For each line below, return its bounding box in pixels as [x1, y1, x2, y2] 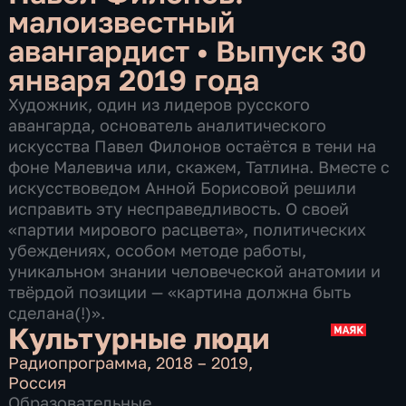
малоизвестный [8, 3, 237, 39]
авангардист [8, 32, 198, 68]
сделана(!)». [8, 302, 106, 323]
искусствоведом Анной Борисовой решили [8, 177, 357, 198]
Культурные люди [8, 319, 271, 355]
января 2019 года [8, 61, 260, 97]
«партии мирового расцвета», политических [8, 218, 367, 239]
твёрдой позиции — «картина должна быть [8, 281, 352, 302]
